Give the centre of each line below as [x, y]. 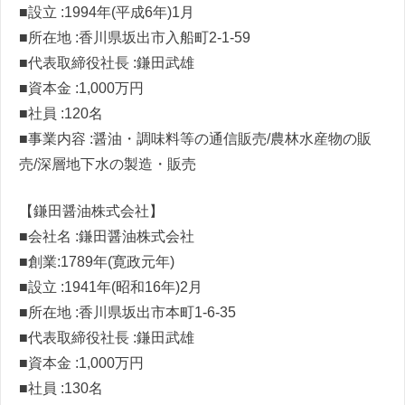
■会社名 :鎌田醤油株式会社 [107, 236]
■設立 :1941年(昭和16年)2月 [111, 287]
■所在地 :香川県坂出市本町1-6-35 [127, 312]
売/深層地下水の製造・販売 [108, 164]
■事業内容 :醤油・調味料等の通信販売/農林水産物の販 [195, 138]
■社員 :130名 [61, 388]
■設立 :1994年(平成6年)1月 [107, 12]
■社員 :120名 [61, 113]
